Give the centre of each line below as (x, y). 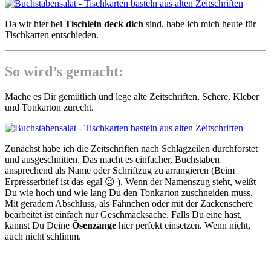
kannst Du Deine (38, 226)
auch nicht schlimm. (43, 237)
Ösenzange (94, 226)
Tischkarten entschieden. (52, 34)
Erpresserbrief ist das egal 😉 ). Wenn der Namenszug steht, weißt (130, 182)
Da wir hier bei (35, 24)
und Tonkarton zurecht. (49, 108)
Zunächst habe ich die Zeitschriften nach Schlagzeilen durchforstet (131, 149)
